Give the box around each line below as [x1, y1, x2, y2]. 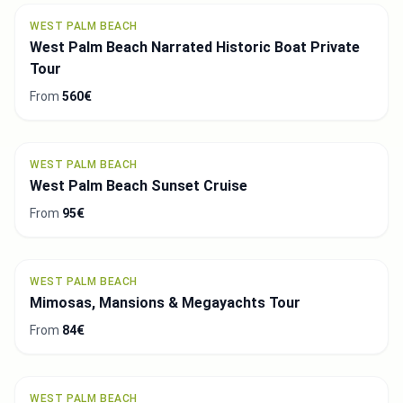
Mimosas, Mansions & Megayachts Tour [30, 293, 300, 311]
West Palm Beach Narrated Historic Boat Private [30, 38, 360, 56]
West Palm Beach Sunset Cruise [30, 176, 247, 194]
